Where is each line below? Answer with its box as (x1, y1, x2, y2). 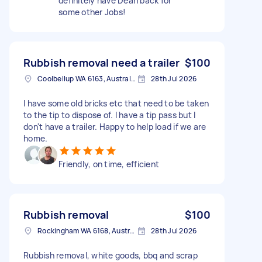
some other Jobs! (58, 6, 126, 18)
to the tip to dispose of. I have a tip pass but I (23, 109, 196, 120)
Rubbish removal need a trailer (23, 55, 180, 70)
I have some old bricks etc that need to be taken (23, 97, 209, 109)
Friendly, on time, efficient (58, 158, 159, 170)
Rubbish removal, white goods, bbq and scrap (23, 249, 198, 261)
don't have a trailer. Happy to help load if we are (23, 120, 206, 132)
